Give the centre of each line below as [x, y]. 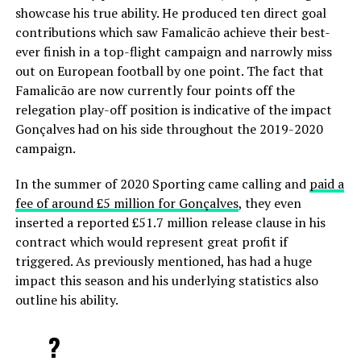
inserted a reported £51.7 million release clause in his [170, 222]
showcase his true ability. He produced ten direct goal [170, 12]
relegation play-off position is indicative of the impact [173, 109]
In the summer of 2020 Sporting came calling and [162, 183]
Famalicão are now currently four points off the [155, 90]
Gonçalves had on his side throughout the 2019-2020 [169, 129]
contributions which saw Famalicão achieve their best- [172, 32]
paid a [326, 183]
